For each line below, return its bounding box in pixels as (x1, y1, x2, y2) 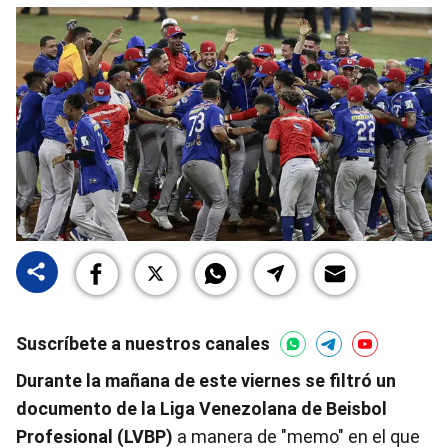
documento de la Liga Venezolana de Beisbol (16, 398, 387, 419)
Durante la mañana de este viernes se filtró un (16, 370, 396, 391)
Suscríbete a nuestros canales (16, 333, 270, 354)
